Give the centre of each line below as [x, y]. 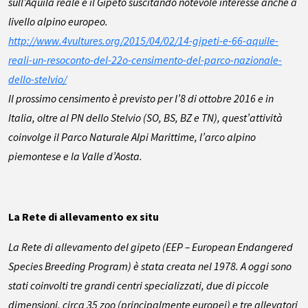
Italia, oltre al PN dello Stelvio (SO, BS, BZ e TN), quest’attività [145, 117]
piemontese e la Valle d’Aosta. [75, 156]
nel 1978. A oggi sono [245, 266]
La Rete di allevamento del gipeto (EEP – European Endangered [151, 246]
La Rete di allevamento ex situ [84, 216]
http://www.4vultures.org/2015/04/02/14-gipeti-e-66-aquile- [143, 40]
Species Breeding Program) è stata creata [103, 266]
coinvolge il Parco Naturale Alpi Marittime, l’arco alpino [132, 136]
